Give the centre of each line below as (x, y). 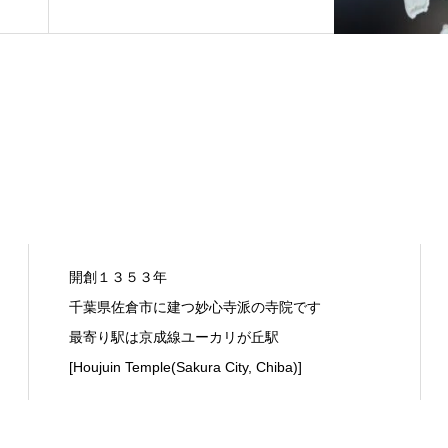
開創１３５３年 (117, 276)
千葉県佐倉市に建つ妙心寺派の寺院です (194, 306)
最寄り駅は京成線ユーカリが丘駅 (173, 336)
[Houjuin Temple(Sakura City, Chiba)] (185, 366)
